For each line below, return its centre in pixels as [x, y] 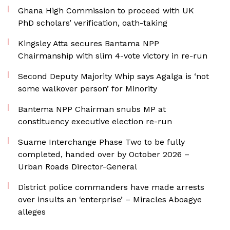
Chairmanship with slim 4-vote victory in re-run [113, 56]
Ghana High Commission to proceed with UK [106, 11]
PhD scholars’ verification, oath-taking [93, 23]
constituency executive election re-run [95, 121]
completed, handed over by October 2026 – [104, 154]
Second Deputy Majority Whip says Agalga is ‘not [113, 76]
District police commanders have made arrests [111, 187]
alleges [32, 212]
